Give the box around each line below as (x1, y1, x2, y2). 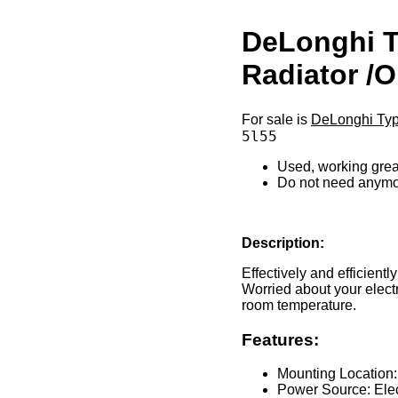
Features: (242, 330, 319, 349)
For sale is (242, 111, 311, 127)
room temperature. (242, 297, 356, 313)
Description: (242, 235, 324, 251)
